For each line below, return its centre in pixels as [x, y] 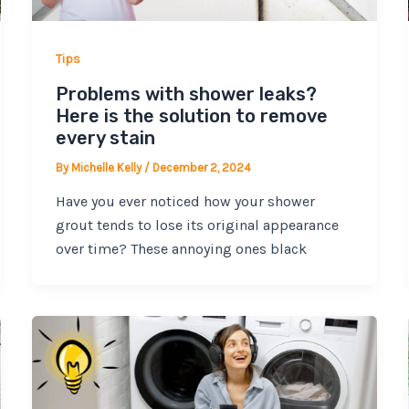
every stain [105, 137]
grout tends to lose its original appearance [197, 225]
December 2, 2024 [201, 167]
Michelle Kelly [107, 167]
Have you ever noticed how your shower [185, 202]
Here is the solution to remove [191, 115]
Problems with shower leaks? [186, 94]
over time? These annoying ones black [181, 249]
